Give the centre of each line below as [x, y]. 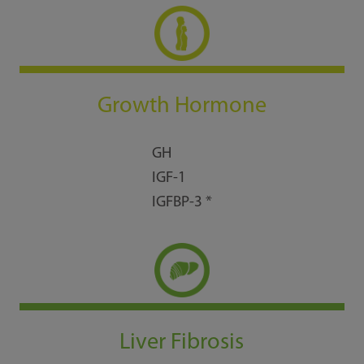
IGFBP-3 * [182, 203]
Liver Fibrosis [182, 343]
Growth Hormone [182, 106]
